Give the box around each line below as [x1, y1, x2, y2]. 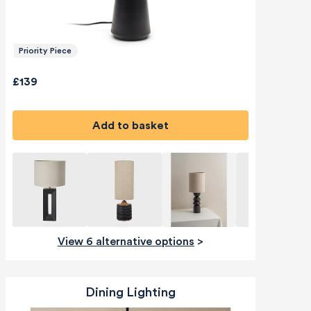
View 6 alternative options [65, 236, 194, 248]
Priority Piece [18, 47, 72, 56]
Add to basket [100, 119, 169, 131]
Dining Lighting [85, 286, 176, 299]
